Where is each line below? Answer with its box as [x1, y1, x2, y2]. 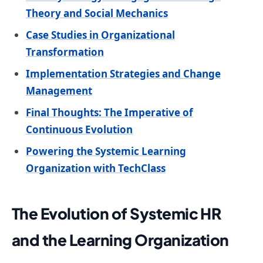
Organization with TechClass [26, 161, 166, 176]
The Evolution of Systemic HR [12, 204, 221, 224]
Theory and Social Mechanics [26, 6, 168, 21]
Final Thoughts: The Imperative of [26, 106, 193, 120]
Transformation [26, 45, 104, 59]
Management [26, 84, 92, 98]
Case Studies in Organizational [26, 28, 175, 42]
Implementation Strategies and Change [26, 67, 221, 81]
